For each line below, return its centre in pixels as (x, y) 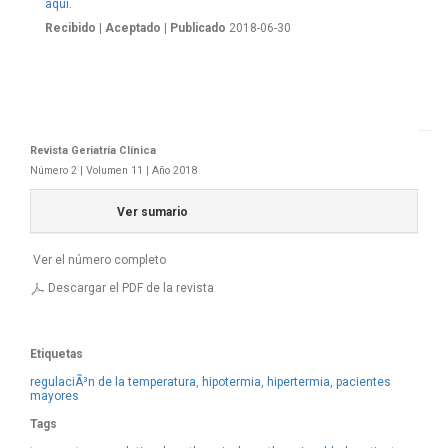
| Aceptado (130, 28)
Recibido (70, 28)
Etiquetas (56, 354)
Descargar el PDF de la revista (131, 288)
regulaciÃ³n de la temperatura (113, 382)
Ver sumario (153, 212)
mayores (54, 396)
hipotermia (231, 382)
